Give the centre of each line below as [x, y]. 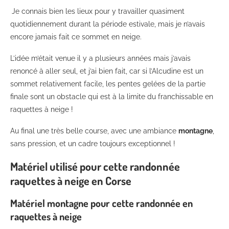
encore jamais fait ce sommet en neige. [76, 37]
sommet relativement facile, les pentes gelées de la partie [108, 84]
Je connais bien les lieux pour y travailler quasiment [98, 11]
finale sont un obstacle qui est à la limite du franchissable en [112, 96]
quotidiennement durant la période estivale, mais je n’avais [108, 24]
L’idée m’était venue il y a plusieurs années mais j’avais [100, 58]
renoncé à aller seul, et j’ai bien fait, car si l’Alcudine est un [107, 71]
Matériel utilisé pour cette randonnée [95, 166]
